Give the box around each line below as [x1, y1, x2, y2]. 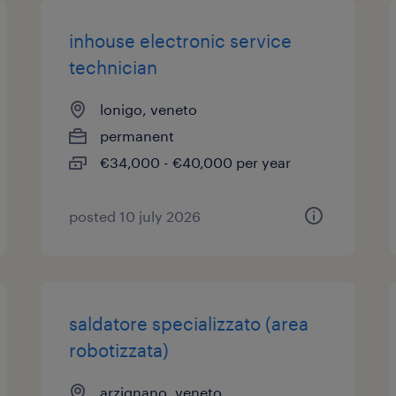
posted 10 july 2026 [69, 208, 202, 225]
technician [69, 57, 158, 78]
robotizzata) [69, 339, 170, 361]
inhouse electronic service [69, 30, 293, 51]
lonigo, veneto [100, 101, 198, 118]
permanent [100, 127, 175, 144]
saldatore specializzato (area [69, 313, 309, 334]
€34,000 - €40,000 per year [100, 154, 292, 171]
